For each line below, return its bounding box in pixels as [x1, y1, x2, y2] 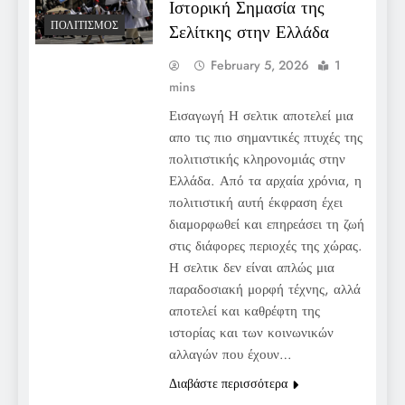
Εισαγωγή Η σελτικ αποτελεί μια [168, 105, 353, 126]
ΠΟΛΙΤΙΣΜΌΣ [51, 17, 118, 34]
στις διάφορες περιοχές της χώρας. [168, 235, 363, 256]
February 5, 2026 [210, 55, 309, 74]
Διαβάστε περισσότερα [168, 373, 287, 392]
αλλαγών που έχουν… [168, 344, 292, 364]
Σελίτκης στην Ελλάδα [168, 19, 329, 44]
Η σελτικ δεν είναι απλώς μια [168, 257, 334, 278]
